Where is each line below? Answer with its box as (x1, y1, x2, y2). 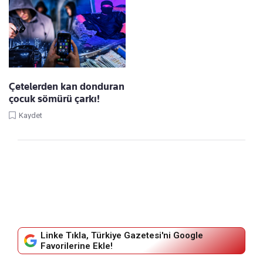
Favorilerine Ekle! (41, 241, 113, 252)
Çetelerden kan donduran (9, 80, 124, 93)
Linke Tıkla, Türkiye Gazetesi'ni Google (41, 230, 203, 241)
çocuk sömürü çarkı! (9, 93, 100, 105)
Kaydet (19, 111, 42, 120)
